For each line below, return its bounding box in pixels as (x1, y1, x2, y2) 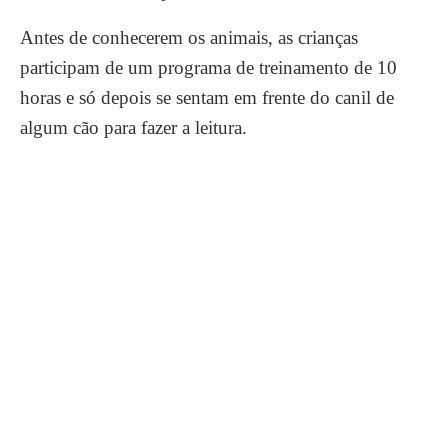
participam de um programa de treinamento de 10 (20, 57, 397, 78)
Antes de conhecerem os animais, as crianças (20, 27, 358, 48)
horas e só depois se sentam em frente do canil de (20, 87, 394, 108)
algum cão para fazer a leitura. (20, 117, 247, 138)
